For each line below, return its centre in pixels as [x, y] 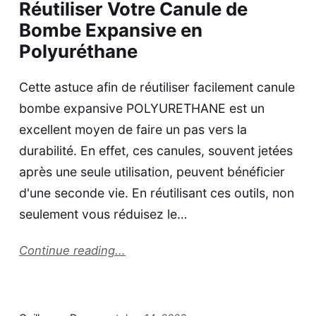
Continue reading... [72, 250]
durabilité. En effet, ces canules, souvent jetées [156, 151]
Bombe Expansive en [110, 30]
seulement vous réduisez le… [103, 214]
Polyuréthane [78, 51]
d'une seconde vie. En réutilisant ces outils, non [156, 193]
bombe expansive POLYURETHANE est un [141, 109]
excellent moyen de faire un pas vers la [133, 130]
